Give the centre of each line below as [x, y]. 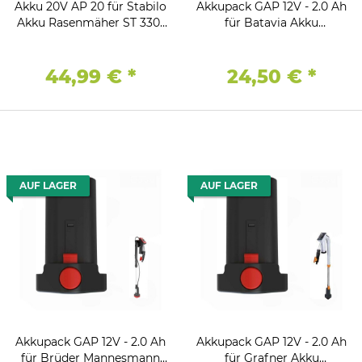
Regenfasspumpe [271, 38]
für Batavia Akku [271, 22]
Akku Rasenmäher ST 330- [90, 22]
